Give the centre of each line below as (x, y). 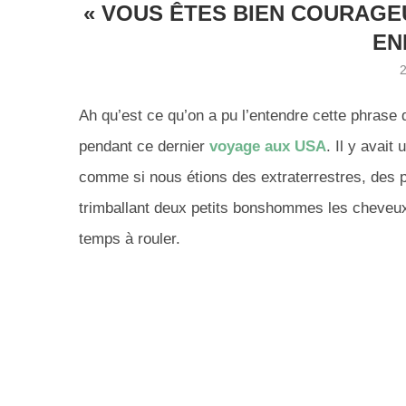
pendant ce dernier (144, 146)
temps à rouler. (130, 239)
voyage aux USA (268, 146)
